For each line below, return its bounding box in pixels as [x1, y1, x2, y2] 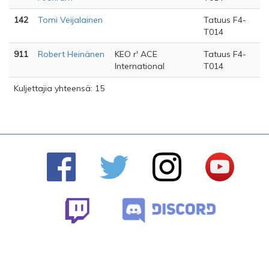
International [115, 61, 165, 72]
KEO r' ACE [115, 49, 157, 60]
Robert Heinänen [38, 49, 104, 60]
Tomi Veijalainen [38, 14, 103, 26]
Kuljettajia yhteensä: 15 [14, 83, 104, 94]
